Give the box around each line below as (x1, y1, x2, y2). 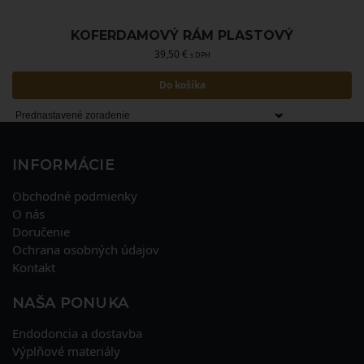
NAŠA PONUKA (12, 293, 129, 312)
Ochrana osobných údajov (12, 240, 159, 258)
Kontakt (12, 258, 55, 275)
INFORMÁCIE (12, 156, 115, 174)
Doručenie (12, 223, 70, 240)
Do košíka (158, 78, 206, 92)
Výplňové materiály (12, 343, 120, 359)
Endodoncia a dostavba (12, 325, 142, 341)
